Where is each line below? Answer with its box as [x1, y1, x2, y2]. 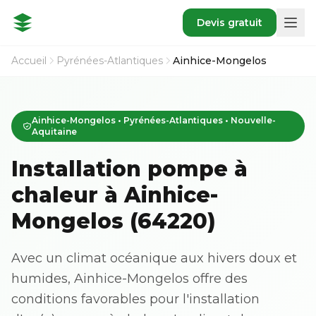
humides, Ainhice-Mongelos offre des [11, 271, 248, 286]
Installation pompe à [11, 156, 248, 182]
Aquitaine [31, 126, 77, 137]
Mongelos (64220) [11, 208, 216, 234]
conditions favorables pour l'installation [11, 291, 260, 307]
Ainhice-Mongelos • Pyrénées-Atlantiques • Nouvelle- [31, 115, 276, 126]
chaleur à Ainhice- [11, 182, 218, 208]
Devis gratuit [197, 16, 262, 29]
